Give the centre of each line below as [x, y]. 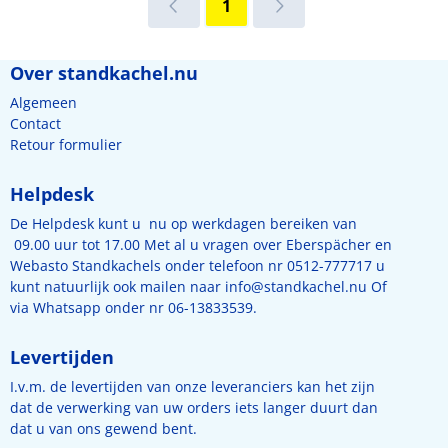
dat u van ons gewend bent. [103, 428]
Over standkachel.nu [104, 72]
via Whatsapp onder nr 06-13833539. [135, 307]
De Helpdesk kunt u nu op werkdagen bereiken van [183, 223]
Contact [35, 123]
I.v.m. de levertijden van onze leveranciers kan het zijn [192, 386]
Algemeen [43, 102]
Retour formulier [66, 144]
